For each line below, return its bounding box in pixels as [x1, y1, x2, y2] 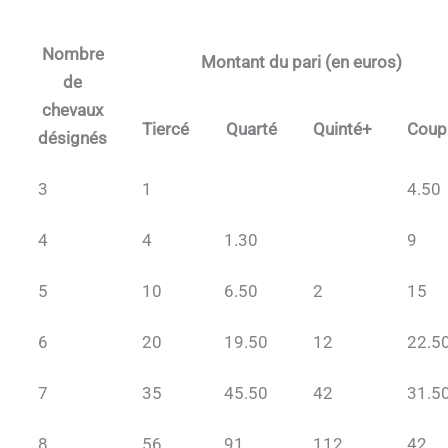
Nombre [41, 44, 104, 65]
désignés [38, 128, 107, 149]
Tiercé [142, 119, 189, 140]
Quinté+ [313, 119, 372, 140]
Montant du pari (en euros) [200, 52, 402, 73]
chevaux [42, 100, 103, 121]
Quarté [225, 119, 277, 140]
